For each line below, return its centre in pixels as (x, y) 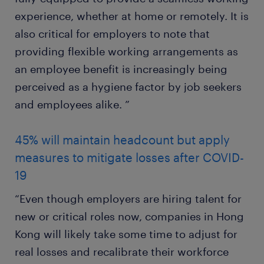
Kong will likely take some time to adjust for (126, 234)
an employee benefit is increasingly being (121, 69)
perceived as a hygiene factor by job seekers (128, 87)
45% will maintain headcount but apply (122, 140)
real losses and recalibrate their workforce (122, 252)
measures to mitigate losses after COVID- (129, 157)
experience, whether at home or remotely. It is (132, 16)
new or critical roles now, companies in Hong (129, 216)
